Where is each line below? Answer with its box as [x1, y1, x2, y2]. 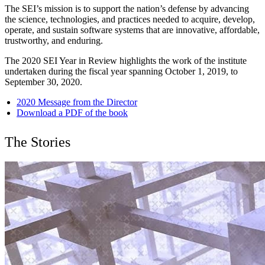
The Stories [5, 134, 70, 150]
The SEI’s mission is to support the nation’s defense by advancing [5, 4, 249, 14]
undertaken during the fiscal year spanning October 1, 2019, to [5, 66, 238, 77]
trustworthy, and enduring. [5, 35, 103, 46]
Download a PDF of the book [17, 108, 128, 118]
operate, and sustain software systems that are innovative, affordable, [5, 25, 260, 35]
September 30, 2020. [5, 77, 82, 88]
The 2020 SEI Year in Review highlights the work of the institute [5, 56, 247, 66]
